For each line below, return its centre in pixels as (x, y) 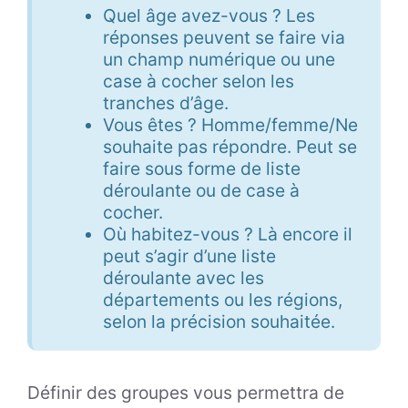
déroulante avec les (183, 278)
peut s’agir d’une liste (189, 256)
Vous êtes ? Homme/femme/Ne (230, 125)
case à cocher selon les (198, 82)
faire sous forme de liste (201, 169)
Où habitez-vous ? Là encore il (227, 235)
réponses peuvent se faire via (224, 38)
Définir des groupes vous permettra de (186, 393)
